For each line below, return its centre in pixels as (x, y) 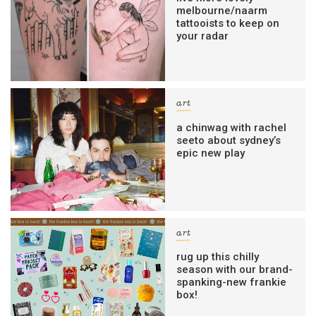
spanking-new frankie (232, 282)
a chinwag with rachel (232, 127)
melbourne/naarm (222, 11)
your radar (203, 36)
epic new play (211, 153)
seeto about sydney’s (229, 140)
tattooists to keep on (228, 24)
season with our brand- (235, 269)
